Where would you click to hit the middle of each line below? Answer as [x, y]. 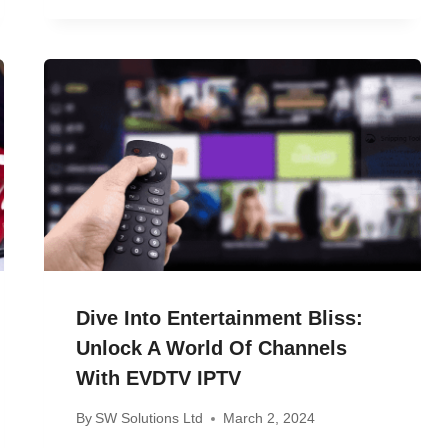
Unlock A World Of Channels [212, 347]
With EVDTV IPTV [159, 377]
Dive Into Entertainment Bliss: [220, 317]
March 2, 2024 [269, 418]
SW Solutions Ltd [149, 418]
